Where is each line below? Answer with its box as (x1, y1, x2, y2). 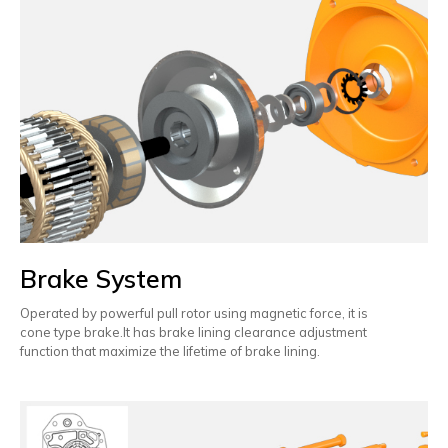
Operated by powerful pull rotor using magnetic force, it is (20, 304, 371, 321)
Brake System (20, 262, 182, 294)
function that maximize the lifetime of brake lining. (20, 342, 320, 359)
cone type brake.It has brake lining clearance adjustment (20, 323, 370, 340)
